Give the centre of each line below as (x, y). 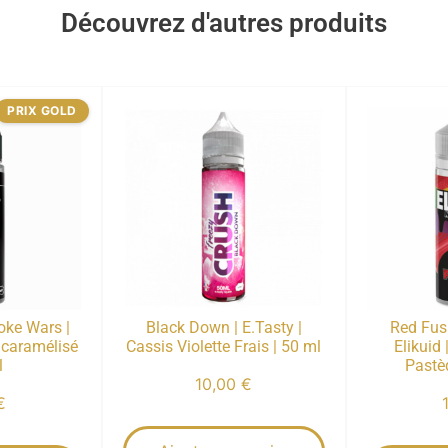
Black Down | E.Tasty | (223, 327)
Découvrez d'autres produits (224, 22)
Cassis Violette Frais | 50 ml (224, 346)
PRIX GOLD (42, 110)
